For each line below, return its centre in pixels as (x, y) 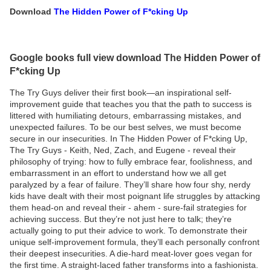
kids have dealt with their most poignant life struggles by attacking (135, 196)
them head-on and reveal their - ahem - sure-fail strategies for (128, 207)
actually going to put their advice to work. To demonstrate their (129, 230)
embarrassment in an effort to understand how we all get (118, 173)
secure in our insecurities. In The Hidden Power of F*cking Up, (129, 138)
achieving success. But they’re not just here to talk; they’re (121, 219)
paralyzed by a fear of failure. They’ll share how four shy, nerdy (130, 184)
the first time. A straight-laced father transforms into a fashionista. (134, 265)
